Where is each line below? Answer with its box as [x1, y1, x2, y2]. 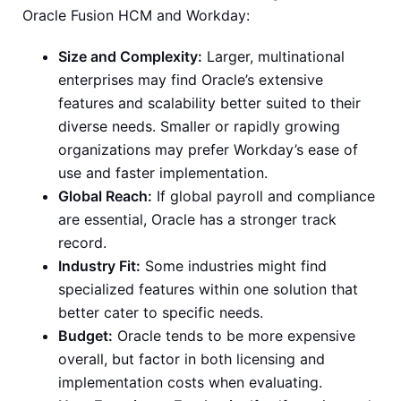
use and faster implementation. [58, 164, 268, 183]
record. [58, 234, 107, 252]
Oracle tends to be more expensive [113, 327, 355, 346]
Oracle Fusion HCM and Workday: [22, 6, 250, 25]
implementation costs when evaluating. [58, 373, 322, 392]
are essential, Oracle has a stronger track [58, 210, 337, 229]
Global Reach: [58, 187, 152, 206]
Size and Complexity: [58, 47, 202, 66]
